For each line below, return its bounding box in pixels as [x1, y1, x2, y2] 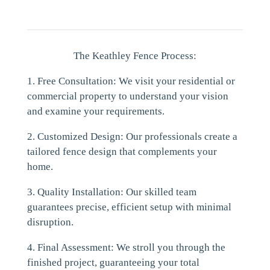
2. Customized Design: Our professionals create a [27, 131, 237, 142]
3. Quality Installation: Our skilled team [27, 186, 196, 198]
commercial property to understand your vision [27, 90, 228, 102]
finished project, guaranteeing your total [27, 257, 199, 268]
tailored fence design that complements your [27, 146, 217, 157]
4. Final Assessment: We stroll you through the [27, 242, 225, 253]
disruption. [27, 216, 74, 228]
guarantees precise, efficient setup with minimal [27, 201, 231, 213]
